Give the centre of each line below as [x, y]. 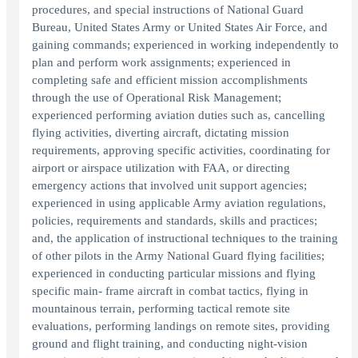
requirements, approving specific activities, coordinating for [181, 151]
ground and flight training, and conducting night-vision [170, 344]
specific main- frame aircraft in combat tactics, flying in [170, 291]
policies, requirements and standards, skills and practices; [175, 221]
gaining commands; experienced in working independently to [185, 45]
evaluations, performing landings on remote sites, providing [181, 326]
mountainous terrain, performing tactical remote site [161, 309]
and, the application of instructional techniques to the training [185, 239]
